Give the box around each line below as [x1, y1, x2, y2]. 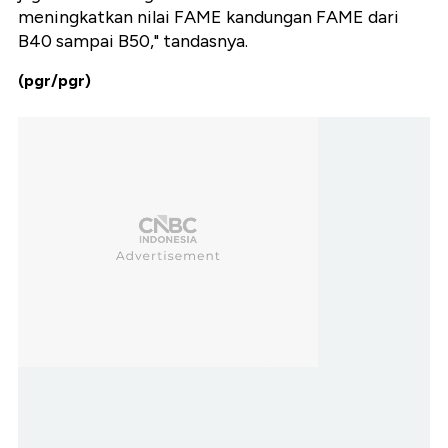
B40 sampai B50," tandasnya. [18, 30, 248, 53]
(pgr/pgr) [18, 71, 91, 91]
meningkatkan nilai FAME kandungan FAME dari [18, 6, 399, 29]
